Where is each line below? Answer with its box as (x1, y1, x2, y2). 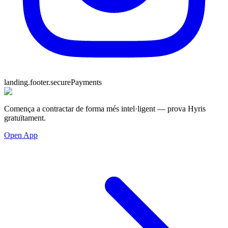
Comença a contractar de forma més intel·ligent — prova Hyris (4, 104, 206, 113)
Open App (4, 131, 38, 139)
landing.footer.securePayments (4, 78, 102, 87)
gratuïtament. (4, 113, 46, 122)
